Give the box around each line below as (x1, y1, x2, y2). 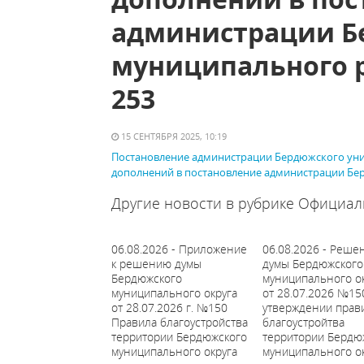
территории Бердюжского (111, 329, 247, 344)
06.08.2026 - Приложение (111, 241, 247, 257)
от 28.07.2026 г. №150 (111, 300, 227, 315)
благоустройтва (262, 314, 344, 330)
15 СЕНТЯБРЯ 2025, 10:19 (119, 130, 227, 142)
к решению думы (111, 256, 201, 271)
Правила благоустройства (111, 314, 248, 330)
